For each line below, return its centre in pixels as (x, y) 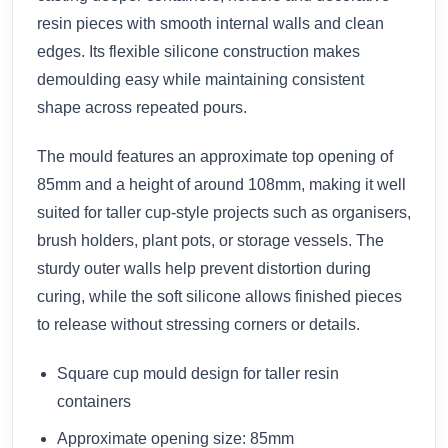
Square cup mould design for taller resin (198, 373)
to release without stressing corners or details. (198, 324)
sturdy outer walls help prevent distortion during (204, 268)
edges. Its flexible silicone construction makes (198, 51)
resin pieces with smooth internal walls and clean (210, 23)
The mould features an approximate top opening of (215, 156)
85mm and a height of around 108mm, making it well (221, 184)
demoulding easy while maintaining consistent (200, 79)
